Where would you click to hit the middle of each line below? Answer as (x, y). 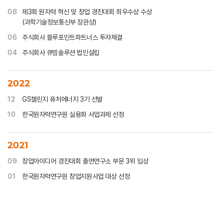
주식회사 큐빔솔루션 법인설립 (61, 53)
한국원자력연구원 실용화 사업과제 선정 (73, 114)
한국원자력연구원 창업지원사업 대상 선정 (76, 176)
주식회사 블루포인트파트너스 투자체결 (72, 37)
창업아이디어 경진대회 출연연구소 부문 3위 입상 (85, 161)
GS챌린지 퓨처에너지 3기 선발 (62, 99)
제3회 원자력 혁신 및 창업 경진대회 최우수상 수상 (87, 12)
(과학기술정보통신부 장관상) (59, 22)
